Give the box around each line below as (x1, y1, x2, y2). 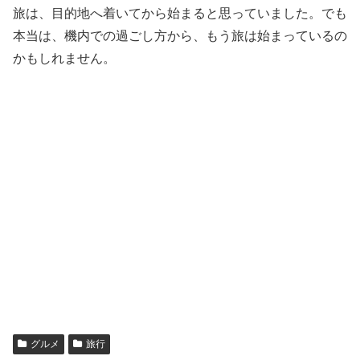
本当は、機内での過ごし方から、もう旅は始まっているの (13, 28, 347, 43)
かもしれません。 (13, 51, 116, 65)
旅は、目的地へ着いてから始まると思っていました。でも (13, 6, 347, 20)
